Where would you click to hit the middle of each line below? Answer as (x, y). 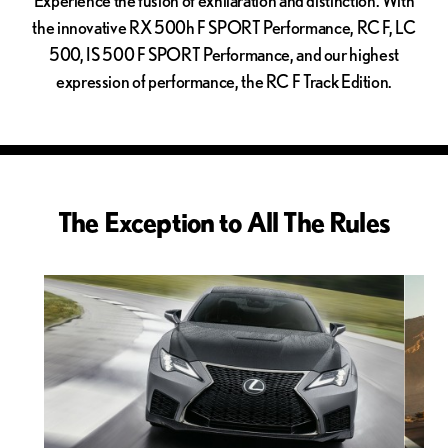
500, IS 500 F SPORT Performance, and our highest (224, 53)
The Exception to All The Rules (224, 220)
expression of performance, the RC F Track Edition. (223, 80)
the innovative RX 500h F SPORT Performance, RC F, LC (224, 26)
